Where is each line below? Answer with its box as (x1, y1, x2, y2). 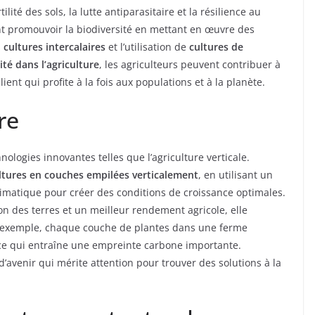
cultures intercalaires (4, 40, 105, 54)
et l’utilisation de (105, 40, 189, 54)
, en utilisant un (198, 168, 273, 182)
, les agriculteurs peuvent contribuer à (99, 58, 281, 72)
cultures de (189, 40, 243, 54)
